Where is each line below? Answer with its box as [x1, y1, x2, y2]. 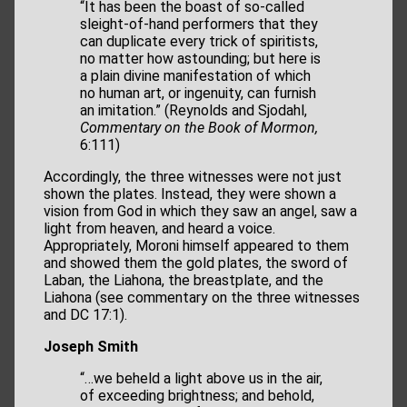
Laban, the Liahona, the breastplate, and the [44, 272, 323, 290]
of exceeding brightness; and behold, [80, 387, 314, 405]
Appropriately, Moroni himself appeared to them [44, 237, 349, 255]
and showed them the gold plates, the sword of [44, 254, 348, 273]
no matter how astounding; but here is [80, 50, 321, 68]
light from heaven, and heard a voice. [44, 220, 275, 238]
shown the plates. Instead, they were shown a [44, 185, 336, 203]
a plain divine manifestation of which [80, 67, 311, 85]
